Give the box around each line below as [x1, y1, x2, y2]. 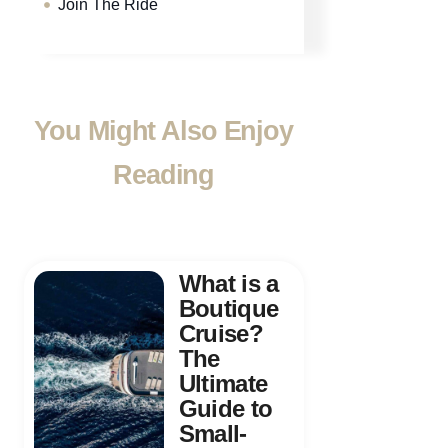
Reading [113, 160, 215, 191]
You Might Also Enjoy [34, 116, 293, 147]
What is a [178, 270, 279, 298]
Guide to [178, 395, 273, 423]
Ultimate [178, 370, 268, 398]
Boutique [178, 295, 279, 323]
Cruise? [178, 320, 264, 348]
